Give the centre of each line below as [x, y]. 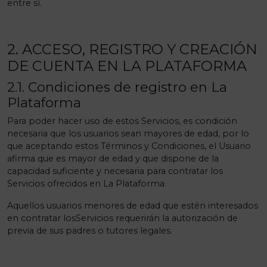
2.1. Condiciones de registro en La [117, 87]
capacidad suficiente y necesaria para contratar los [115, 171]
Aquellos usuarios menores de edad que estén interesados [133, 206]
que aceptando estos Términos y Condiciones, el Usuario [129, 146]
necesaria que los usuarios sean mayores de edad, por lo [128, 133]
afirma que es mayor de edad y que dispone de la [113, 159]
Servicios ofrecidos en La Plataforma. [87, 184]
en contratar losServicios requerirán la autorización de [122, 218]
